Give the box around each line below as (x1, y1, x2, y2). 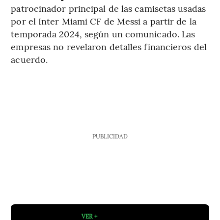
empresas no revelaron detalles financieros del (11, 40, 207, 53)
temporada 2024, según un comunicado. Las (11, 27, 195, 40)
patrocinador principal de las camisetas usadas (11, 2, 206, 15)
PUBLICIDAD (92, 132, 128, 140)
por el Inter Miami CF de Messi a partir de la (11, 15, 196, 27)
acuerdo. (11, 53, 48, 66)
